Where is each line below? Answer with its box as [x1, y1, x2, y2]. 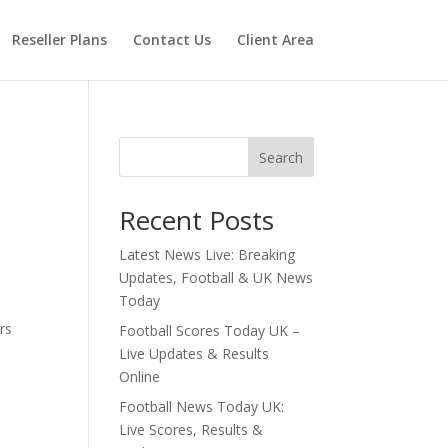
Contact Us [132, 30, 211, 49]
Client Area [236, 30, 314, 49]
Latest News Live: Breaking [119, 245, 296, 264]
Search [258, 147, 303, 167]
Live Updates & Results [119, 344, 270, 363]
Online [119, 367, 161, 386]
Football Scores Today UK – [119, 321, 301, 340]
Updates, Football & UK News [119, 268, 314, 287]
